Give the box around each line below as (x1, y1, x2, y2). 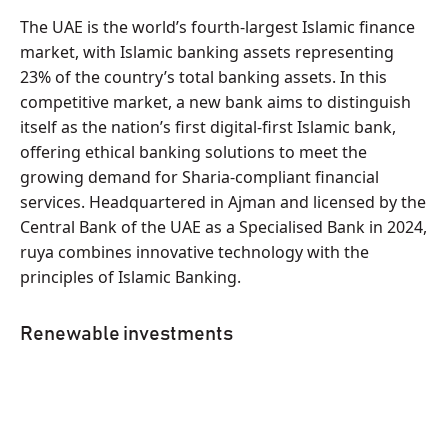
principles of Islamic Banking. (20, 266, 241, 288)
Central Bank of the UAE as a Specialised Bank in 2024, (20, 216, 427, 238)
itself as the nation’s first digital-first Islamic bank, (20, 116, 396, 138)
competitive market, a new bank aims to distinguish (20, 91, 411, 113)
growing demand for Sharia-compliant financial (20, 166, 379, 188)
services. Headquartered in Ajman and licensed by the (20, 191, 426, 213)
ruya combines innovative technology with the (20, 241, 369, 263)
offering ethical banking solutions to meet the (20, 141, 367, 163)
